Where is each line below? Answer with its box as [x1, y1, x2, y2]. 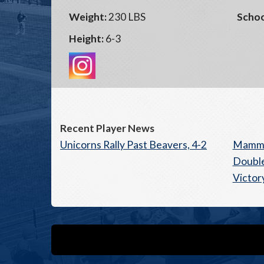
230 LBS [107, 11, 146, 23]
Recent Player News [60, 122, 154, 134]
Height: [69, 32, 104, 45]
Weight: [69, 11, 107, 23]
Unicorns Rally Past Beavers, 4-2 [60, 138, 207, 151]
